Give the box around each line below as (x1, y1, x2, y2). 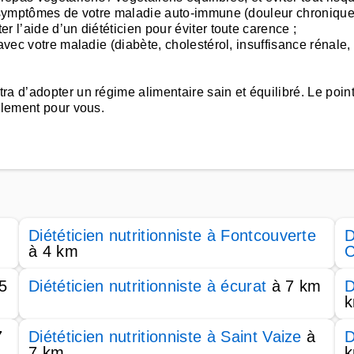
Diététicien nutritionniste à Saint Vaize (28, 328, 302, 345)
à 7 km (266, 277, 322, 295)
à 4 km (28, 243, 78, 260)
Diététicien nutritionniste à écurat (28, 277, 267, 295)
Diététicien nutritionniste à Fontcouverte (28, 227, 317, 244)
